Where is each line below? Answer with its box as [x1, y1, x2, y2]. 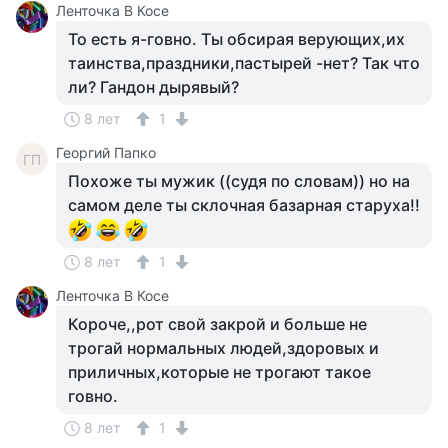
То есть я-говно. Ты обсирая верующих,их [68, 29, 405, 49]
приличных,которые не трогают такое [68, 362, 371, 382]
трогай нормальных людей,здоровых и [68, 338, 379, 358]
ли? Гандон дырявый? [68, 77, 239, 97]
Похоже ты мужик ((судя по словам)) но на [68, 171, 410, 191]
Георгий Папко [56, 144, 156, 161]
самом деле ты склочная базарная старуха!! [68, 195, 420, 215]
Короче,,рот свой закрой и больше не [68, 314, 367, 334]
